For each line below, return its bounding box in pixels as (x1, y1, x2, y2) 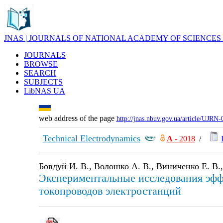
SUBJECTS (24, 78, 63, 86)
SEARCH (24, 69, 56, 77)
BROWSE (24, 60, 58, 68)
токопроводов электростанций (38, 185, 181, 197)
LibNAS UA (24, 87, 65, 95)
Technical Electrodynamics (42, 133, 140, 143)
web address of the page (38, 114, 116, 122)
